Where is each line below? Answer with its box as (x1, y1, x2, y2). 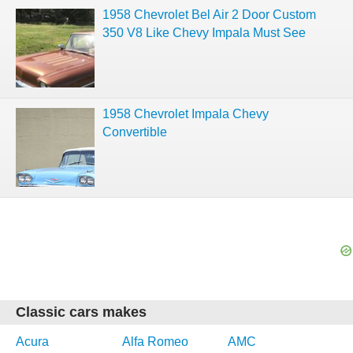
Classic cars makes (16, 304, 147, 320)
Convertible (102, 125, 167, 139)
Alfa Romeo (121, 335, 188, 348)
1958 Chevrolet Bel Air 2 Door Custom (102, 8, 316, 21)
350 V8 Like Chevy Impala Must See (102, 26, 306, 39)
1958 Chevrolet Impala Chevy (102, 107, 269, 121)
